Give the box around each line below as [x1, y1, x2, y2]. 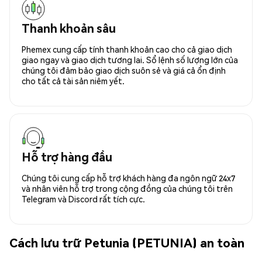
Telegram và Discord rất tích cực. [22, 193, 145, 204]
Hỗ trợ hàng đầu [22, 149, 112, 164]
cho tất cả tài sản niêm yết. [22, 75, 125, 86]
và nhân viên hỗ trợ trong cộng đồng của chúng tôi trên [22, 182, 233, 194]
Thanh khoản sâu [22, 20, 116, 36]
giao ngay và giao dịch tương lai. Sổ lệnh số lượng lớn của [22, 54, 238, 65]
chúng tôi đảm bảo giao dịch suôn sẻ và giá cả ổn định [22, 64, 226, 75]
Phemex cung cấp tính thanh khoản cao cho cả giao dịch [22, 43, 232, 54]
